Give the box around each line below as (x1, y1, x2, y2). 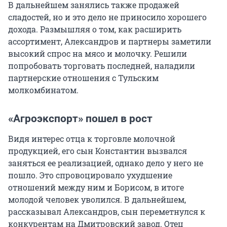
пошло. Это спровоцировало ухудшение (8, 170, 172, 181)
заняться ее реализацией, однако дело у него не (8, 158, 203, 169)
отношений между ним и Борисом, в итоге (8, 182, 184, 193)
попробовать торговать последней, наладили (8, 60, 195, 71)
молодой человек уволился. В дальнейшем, (8, 194, 186, 205)
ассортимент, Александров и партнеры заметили (8, 36, 211, 47)
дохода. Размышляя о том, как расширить (8, 24, 181, 35)
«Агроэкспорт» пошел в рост (8, 112, 153, 125)
